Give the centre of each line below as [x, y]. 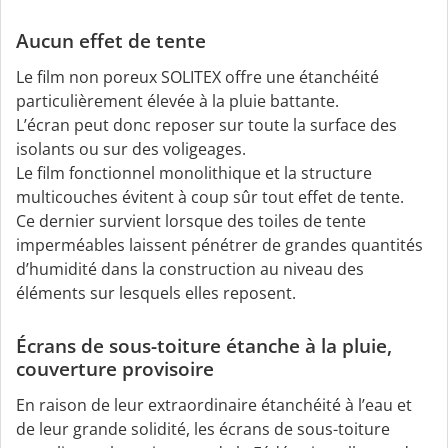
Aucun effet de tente [111, 41]
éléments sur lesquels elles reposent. [156, 293]
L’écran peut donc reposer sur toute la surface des [206, 125]
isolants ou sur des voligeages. [131, 149]
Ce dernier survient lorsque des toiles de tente [191, 221]
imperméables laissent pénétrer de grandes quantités [219, 245]
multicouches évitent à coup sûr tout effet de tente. [210, 197]
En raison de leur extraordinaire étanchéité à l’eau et [214, 405]
